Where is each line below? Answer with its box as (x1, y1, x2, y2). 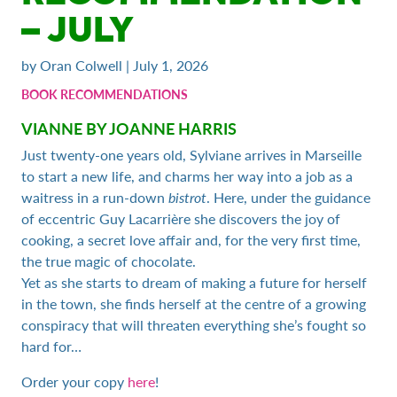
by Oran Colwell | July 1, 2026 (21, 54, 208, 75)
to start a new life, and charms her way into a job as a (21, 165, 353, 186)
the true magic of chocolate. (21, 250, 196, 271)
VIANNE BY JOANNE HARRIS (21, 116, 237, 139)
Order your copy (21, 370, 128, 392)
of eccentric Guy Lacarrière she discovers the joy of (21, 207, 340, 229)
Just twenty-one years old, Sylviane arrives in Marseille (21, 144, 362, 165)
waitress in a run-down (21, 186, 168, 207)
